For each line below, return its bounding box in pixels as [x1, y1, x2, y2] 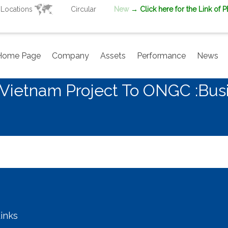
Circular [71, 5, 96, 13]
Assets [100, 50, 126, 61]
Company [52, 50, 89, 61]
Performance [137, 50, 186, 61]
